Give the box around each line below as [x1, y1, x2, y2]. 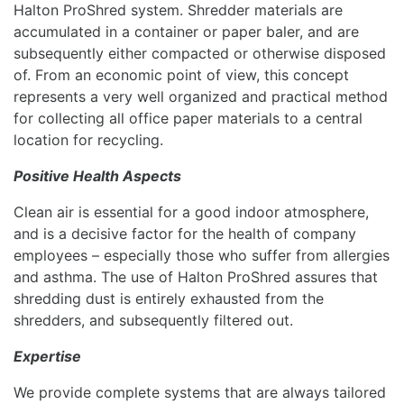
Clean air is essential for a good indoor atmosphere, [14, 202, 369, 221]
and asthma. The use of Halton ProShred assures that [14, 267, 378, 286]
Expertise [14, 346, 81, 365]
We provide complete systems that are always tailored [14, 382, 386, 401]
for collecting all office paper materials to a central [14, 108, 363, 127]
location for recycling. [14, 130, 163, 149]
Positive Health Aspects [14, 166, 181, 185]
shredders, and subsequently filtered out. [14, 310, 293, 329]
